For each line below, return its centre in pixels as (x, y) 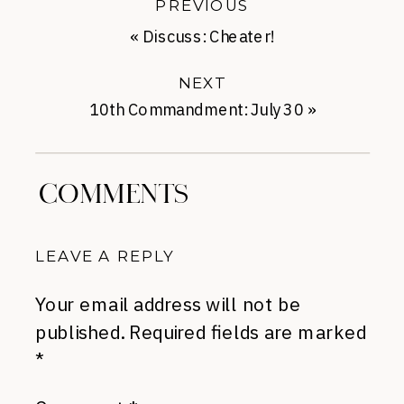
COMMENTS (115, 194)
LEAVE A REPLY (105, 255)
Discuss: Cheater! (208, 37)
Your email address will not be (168, 303)
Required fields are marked (248, 331)
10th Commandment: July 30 (196, 110)
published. (80, 331)
